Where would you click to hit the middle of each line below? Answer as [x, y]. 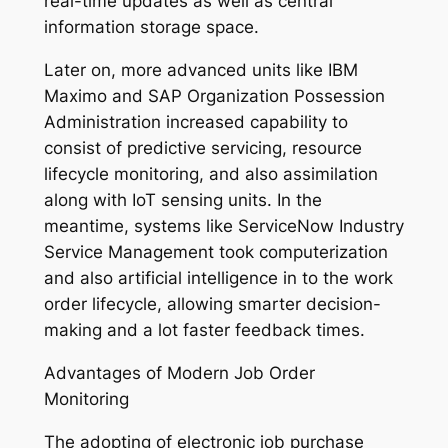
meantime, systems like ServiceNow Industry [223, 226]
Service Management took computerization [215, 252]
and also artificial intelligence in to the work [218, 278]
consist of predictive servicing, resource [202, 148]
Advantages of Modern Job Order [179, 372]
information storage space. [151, 27]
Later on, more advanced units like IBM [200, 70]
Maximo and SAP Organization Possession [214, 96]
